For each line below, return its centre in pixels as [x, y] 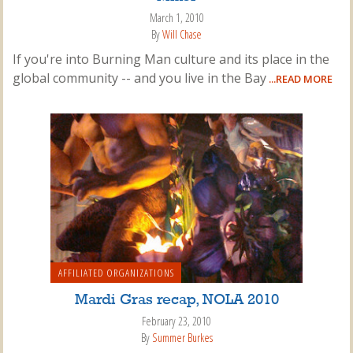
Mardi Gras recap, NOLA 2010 [176, 301]
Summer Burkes [182, 337]
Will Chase [182, 34]
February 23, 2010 [176, 321]
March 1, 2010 [176, 18]
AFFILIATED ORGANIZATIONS [116, 273]
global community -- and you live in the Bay [139, 78]
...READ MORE [299, 79]
